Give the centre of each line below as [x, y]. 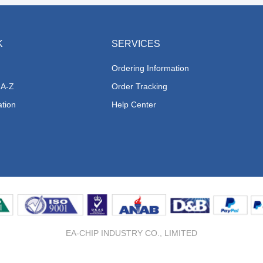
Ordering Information [151, 68]
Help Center [134, 104]
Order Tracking [140, 86]
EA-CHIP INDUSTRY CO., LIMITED [131, 233]
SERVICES [136, 44]
